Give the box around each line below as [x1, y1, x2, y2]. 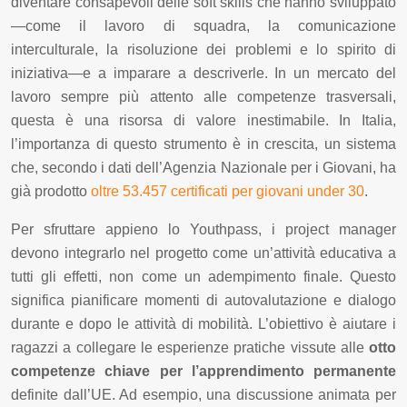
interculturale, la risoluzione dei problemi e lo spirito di [11, 42, 396, 58]
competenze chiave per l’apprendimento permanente [11, 363, 396, 380]
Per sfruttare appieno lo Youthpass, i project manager [11, 222, 396, 238]
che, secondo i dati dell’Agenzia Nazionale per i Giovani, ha [11, 160, 396, 176]
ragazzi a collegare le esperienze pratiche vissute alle [11, 340, 369, 356]
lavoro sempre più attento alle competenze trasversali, [11, 89, 396, 105]
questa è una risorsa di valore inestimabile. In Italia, [11, 113, 396, 129]
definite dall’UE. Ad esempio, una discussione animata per [11, 387, 396, 403]
